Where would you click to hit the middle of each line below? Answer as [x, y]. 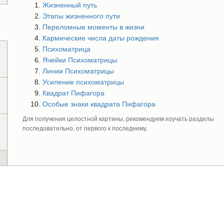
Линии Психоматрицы [78, 71]
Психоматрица [66, 49]
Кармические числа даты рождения [100, 38]
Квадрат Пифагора [73, 93]
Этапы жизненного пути [81, 16]
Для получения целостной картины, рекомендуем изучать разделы [118, 119]
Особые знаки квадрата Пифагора [99, 104]
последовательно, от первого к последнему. [85, 128]
